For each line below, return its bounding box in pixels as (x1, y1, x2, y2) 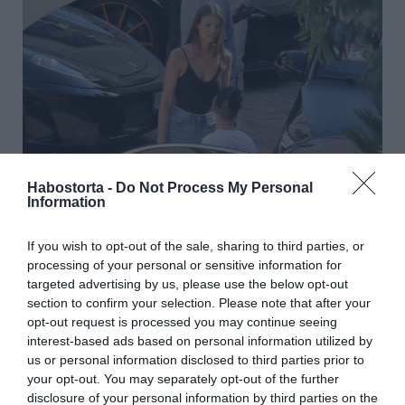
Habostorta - (27, 179, 116, 195)
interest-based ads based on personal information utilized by (27, 333, 372, 348)
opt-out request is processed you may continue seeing (27, 314, 337, 329)
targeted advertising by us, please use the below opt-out (27, 276, 348, 291)
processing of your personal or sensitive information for (27, 257, 342, 272)
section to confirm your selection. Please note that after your (27, 295, 371, 310)
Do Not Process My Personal (116, 179, 313, 195)
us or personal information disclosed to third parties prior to (27, 352, 364, 367)
